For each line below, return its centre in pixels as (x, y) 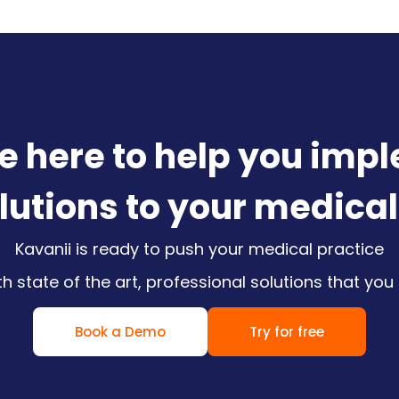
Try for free (287, 332)
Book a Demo (120, 332)
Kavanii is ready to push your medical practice (199, 249)
